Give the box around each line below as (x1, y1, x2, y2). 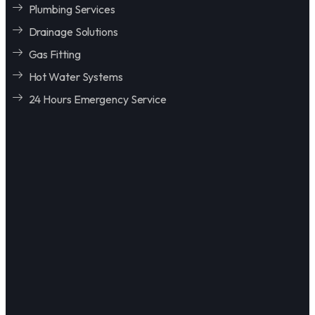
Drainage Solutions (28, 24, 118, 39)
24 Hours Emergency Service (28, 91, 167, 106)
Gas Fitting (28, 46, 81, 61)
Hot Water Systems (28, 69, 123, 84)
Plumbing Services (28, 1, 115, 16)
